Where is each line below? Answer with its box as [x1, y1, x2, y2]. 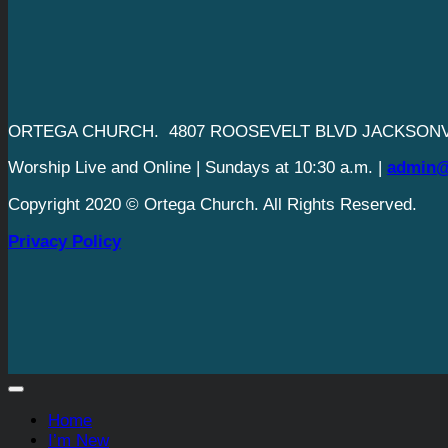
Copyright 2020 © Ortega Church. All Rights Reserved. [8, 195, 417, 215]
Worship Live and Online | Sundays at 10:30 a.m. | [8, 158, 387, 178]
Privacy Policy [8, 232, 121, 252]
